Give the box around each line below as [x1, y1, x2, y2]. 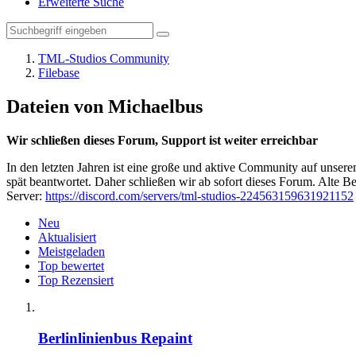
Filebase [38, 66, 79, 79]
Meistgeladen [38, 244, 105, 258]
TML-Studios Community [38, 52, 169, 65]
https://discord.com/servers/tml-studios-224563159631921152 [45, 188, 354, 203]
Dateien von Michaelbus [6, 95, 203, 117]
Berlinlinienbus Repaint [38, 329, 192, 346]
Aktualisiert [38, 230, 96, 244]
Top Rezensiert [38, 273, 114, 287]
